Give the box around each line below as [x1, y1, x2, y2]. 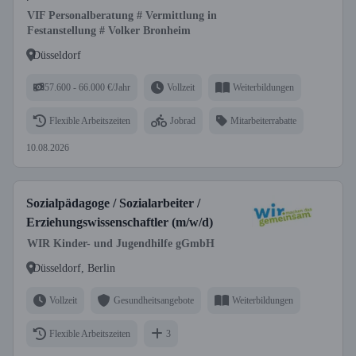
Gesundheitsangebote [114, 294, 194, 306]
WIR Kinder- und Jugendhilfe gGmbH [27, 238, 215, 250]
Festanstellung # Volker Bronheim [27, 25, 191, 37]
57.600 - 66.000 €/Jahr [44, 81, 130, 93]
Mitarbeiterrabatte [230, 114, 296, 126]
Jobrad [170, 114, 195, 126]
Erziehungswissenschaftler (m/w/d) [26, 215, 213, 229]
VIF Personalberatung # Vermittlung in [27, 10, 217, 21]
